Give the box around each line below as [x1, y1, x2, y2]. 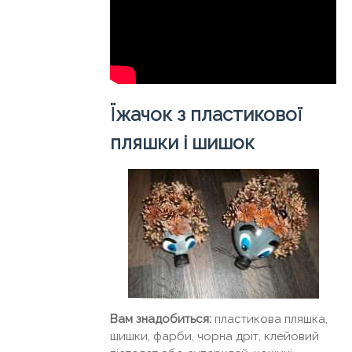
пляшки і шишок [110, 130, 255, 154]
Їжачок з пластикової [110, 102, 302, 126]
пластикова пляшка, [211, 311, 328, 326]
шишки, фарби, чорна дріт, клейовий [110, 328, 319, 343]
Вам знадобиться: [110, 311, 211, 326]
